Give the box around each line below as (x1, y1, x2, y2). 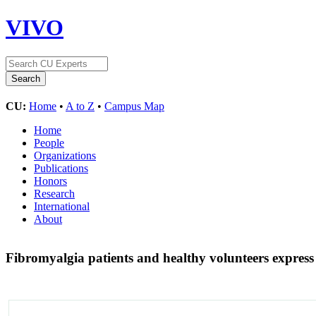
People (34, 136, 64, 149)
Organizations (34, 149, 96, 162)
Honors (34, 174, 67, 187)
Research (34, 187, 75, 200)
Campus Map (104, 99, 164, 112)
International (34, 200, 90, 212)
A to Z (66, 99, 95, 112)
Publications (34, 162, 88, 174)
